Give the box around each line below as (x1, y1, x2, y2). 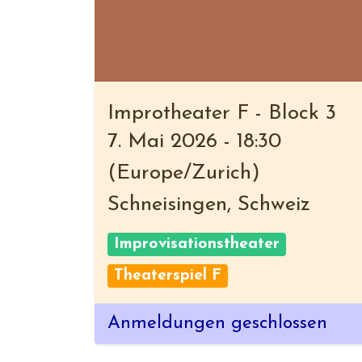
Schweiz (238, 194, 310, 216)
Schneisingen (107, 194, 227, 216)
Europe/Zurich (116, 162, 251, 184)
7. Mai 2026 (107, 131, 217, 153)
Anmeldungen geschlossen (107, 314, 327, 333)
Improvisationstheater (113, 236, 280, 252)
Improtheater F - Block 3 (107, 103, 336, 124)
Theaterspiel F (113, 267, 221, 284)
